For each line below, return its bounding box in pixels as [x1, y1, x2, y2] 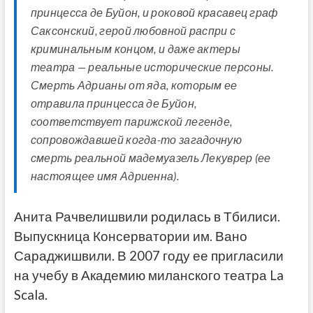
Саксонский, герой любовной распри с [30, 24, 236, 38]
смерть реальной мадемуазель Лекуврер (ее [30, 151, 271, 165]
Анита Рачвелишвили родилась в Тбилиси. [13, 209, 280, 225]
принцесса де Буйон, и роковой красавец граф [30, 6, 278, 20]
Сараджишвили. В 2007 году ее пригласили [13, 248, 284, 264]
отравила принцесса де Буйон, [30, 96, 197, 110]
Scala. [13, 287, 48, 303]
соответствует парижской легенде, [30, 115, 233, 129]
